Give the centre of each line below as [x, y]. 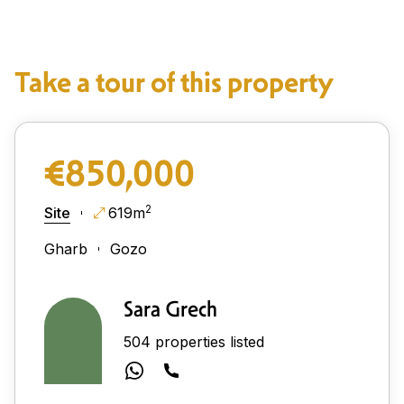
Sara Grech [170, 309]
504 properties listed [194, 341]
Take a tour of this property [174, 82]
